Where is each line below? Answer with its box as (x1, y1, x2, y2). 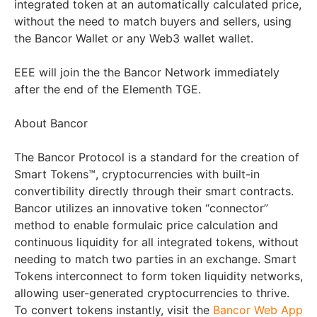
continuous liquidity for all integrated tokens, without (14, 235, 299, 250)
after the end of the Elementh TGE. (14, 82, 201, 97)
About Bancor (14, 116, 88, 131)
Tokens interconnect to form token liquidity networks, (14, 269, 303, 284)
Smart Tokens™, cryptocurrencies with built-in (14, 167, 260, 182)
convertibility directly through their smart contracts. (14, 184, 294, 199)
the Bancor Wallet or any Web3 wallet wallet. (14, 31, 253, 46)
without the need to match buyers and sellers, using (14, 14, 292, 29)
